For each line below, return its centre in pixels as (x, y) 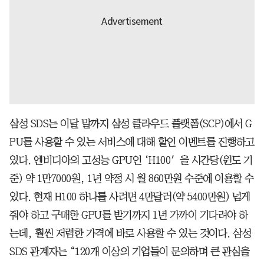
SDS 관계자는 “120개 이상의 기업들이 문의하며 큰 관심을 (129, 252)
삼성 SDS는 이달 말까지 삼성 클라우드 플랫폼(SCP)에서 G (131, 124)
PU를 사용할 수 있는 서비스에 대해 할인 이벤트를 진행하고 (132, 142)
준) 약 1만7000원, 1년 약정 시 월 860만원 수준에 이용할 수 (132, 179)
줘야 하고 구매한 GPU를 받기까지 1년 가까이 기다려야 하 (129, 215)
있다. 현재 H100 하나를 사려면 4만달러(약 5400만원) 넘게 (130, 197)
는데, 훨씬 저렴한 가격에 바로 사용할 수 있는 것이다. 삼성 (130, 234)
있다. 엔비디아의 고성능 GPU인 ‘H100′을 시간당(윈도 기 (131, 161)
